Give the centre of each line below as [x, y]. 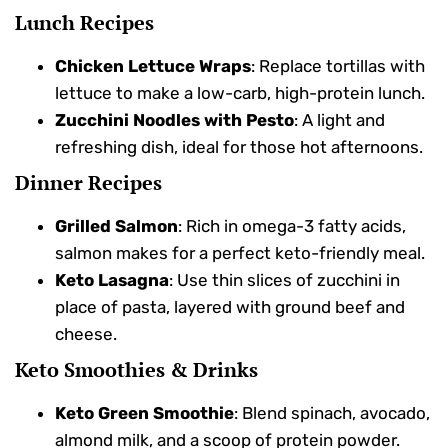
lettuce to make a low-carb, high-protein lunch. [240, 92]
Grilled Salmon [116, 225]
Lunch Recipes [84, 22]
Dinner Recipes [88, 182]
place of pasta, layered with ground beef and [230, 306]
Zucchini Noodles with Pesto [174, 119]
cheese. [86, 333]
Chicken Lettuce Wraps [153, 65]
